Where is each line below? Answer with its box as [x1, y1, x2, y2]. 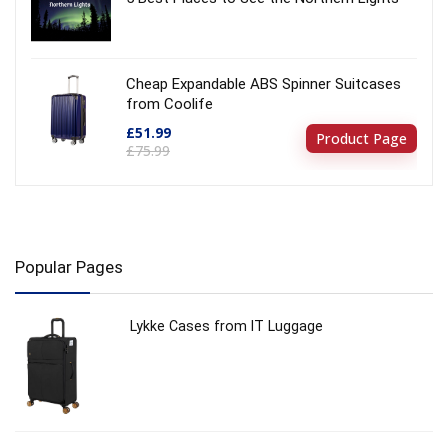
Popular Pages [15, 256, 123, 277]
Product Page [316, 128, 407, 148]
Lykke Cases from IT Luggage [130, 317, 323, 334]
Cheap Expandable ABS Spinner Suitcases [126, 74, 401, 93]
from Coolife [126, 94, 213, 113]
